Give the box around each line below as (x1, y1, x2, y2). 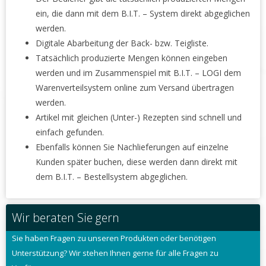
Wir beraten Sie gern (12, 210, 119, 226)
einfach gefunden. (36, 126, 104, 138)
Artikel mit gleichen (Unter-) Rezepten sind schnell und (36, 112, 242, 123)
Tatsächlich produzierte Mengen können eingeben (36, 52, 227, 64)
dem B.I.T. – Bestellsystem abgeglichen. (36, 171, 188, 183)
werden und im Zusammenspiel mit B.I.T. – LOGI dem (36, 67, 241, 79)
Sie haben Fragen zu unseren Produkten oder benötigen (12, 233, 216, 244)
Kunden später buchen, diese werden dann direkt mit (36, 156, 237, 168)
